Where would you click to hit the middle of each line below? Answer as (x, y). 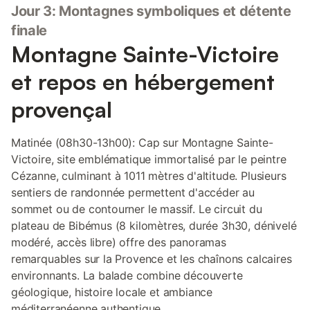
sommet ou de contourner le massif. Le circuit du (137, 209)
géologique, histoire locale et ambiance (112, 292)
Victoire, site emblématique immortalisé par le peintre (149, 159)
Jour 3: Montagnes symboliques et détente (151, 11)
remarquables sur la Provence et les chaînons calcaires (152, 259)
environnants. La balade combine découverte (127, 275)
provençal (62, 109)
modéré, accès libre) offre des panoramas (119, 242)
